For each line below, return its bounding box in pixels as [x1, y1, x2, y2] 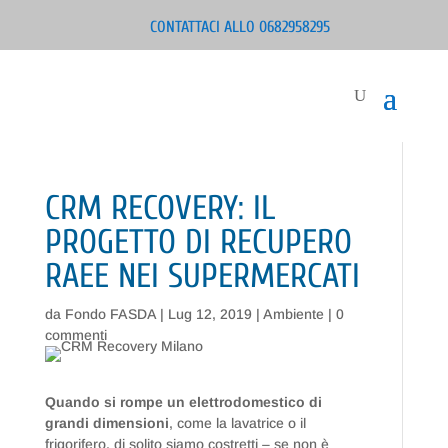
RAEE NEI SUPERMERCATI [44, 257, 360, 296]
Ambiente [262, 306, 324, 322]
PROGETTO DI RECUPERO [44, 223, 352, 262]
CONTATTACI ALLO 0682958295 [150, 18, 330, 36]
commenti [44, 327, 107, 343]
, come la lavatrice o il [168, 415, 306, 431]
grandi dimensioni [44, 415, 169, 431]
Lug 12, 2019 [167, 306, 252, 322]
